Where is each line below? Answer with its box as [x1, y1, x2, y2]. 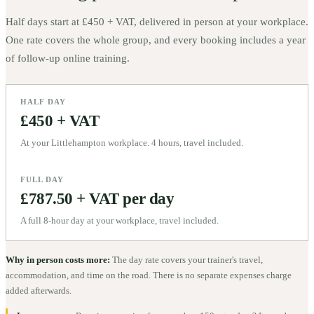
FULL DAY [20, 175, 64, 184]
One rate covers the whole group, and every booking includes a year [6, 34, 306, 46]
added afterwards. [6, 285, 71, 296]
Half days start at [6, 15, 82, 27]
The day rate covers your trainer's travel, [112, 254, 263, 265]
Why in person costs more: [6, 254, 110, 265]
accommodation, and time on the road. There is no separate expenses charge [6, 269, 292, 280]
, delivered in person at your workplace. [134, 15, 308, 27]
